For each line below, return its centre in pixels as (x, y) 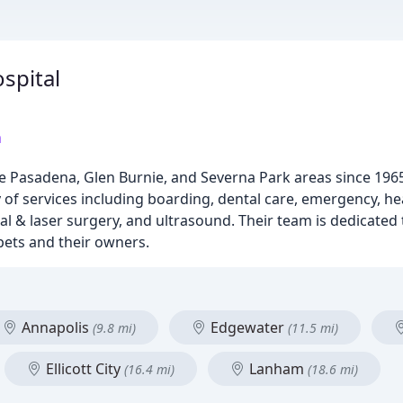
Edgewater (247, 327)
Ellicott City (83, 369)
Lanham (277, 369)
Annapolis (55, 327)
